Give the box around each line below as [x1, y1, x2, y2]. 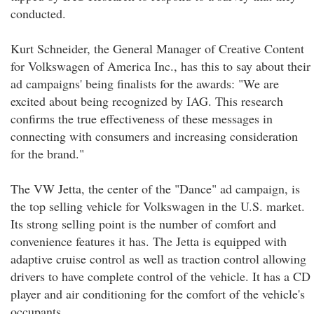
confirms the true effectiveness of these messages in [11, 110, 273, 127]
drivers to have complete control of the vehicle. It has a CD [11, 268, 310, 285]
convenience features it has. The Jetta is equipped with [11, 233, 287, 250]
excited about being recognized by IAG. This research [11, 93, 283, 109]
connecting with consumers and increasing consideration [11, 128, 298, 144]
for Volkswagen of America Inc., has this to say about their [11, 57, 310, 74]
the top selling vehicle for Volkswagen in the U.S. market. [11, 198, 305, 214]
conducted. [11, 5, 66, 22]
